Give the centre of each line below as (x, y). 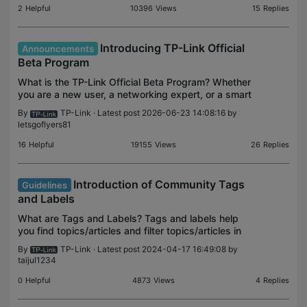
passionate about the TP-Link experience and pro (130, 119)
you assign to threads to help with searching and (128, 255)
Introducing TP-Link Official (173, 48)
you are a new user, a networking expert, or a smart (135, 95)
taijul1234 (37, 260)
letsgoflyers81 (45, 124)
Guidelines (45, 185)
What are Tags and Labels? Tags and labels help (128, 218)
